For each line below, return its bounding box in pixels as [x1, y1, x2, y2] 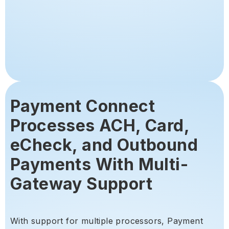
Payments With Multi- [10, 154, 188, 174]
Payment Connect [10, 96, 155, 116]
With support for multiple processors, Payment [10, 215, 203, 226]
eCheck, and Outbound [10, 134, 198, 155]
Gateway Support [10, 173, 152, 194]
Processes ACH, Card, [10, 115, 189, 135]
